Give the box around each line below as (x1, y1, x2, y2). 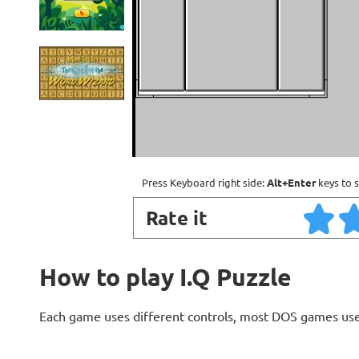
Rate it (145, 205, 208, 231)
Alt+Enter (267, 175, 316, 190)
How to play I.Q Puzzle (38, 262, 292, 292)
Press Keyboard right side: (142, 175, 267, 190)
